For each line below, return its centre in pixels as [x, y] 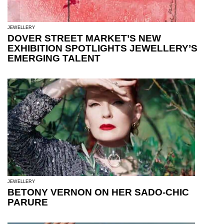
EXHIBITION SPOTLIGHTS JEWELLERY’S [102, 48]
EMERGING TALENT [54, 58]
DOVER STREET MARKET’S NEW [84, 38]
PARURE [28, 202]
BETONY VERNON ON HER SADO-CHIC [98, 192]
